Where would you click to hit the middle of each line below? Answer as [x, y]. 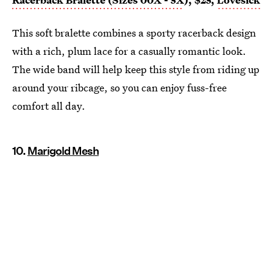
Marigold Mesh [63, 151]
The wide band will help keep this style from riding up [136, 69]
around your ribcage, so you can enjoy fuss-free [119, 88]
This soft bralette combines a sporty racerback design [134, 33]
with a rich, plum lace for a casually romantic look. [129, 51]
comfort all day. [49, 106]
